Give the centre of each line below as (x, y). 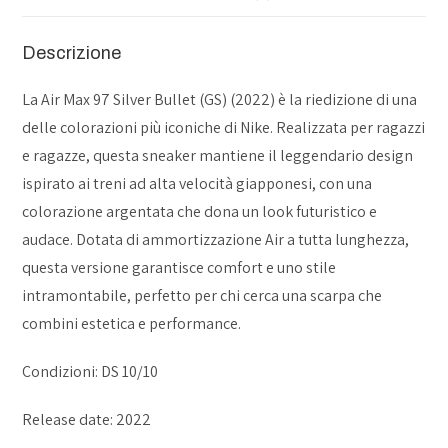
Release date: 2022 (87, 419)
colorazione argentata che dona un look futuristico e (200, 211)
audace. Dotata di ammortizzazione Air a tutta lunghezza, (216, 239)
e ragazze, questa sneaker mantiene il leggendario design (218, 155)
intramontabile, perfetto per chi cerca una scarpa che (202, 295)
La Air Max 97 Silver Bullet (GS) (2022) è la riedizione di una (220, 99)
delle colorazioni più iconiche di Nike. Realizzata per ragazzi (224, 127)
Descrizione (72, 53)
